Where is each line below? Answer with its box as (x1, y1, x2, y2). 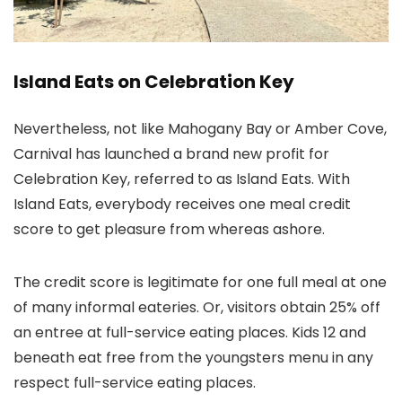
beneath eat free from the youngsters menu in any (13, 347, 373, 369)
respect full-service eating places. (13, 372, 256, 394)
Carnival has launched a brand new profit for (13, 144, 329, 165)
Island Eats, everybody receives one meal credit (13, 194, 351, 215)
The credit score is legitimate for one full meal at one (13, 272, 387, 293)
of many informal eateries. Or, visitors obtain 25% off (13, 297, 380, 319)
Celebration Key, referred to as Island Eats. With (13, 169, 350, 190)
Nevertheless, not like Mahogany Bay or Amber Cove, (13, 118, 387, 140)
